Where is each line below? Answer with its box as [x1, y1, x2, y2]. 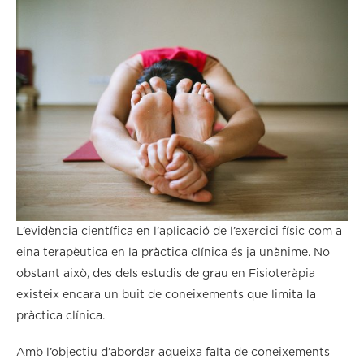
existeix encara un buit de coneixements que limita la [16, 288, 316, 301]
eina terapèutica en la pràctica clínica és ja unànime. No [16, 246, 330, 258]
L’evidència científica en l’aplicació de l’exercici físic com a [16, 225, 342, 237]
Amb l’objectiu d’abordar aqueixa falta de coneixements [16, 346, 330, 358]
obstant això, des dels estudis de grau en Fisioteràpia [16, 267, 315, 279]
